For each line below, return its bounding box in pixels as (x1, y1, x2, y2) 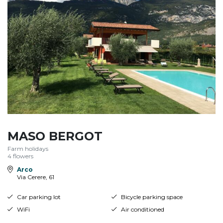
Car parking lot (16, 193, 61, 201)
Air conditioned (120, 205, 164, 213)
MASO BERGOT (7, 128, 103, 143)
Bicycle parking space (120, 193, 183, 201)
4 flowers (7, 152, 33, 160)
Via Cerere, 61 (16, 173, 54, 181)
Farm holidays (7, 145, 48, 153)
